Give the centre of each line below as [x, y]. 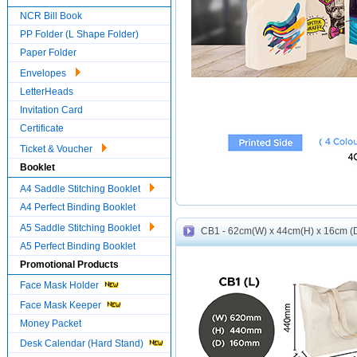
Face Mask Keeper [62, 305]
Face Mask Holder [61, 285]
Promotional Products [69, 265]
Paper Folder [48, 53]
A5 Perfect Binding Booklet [78, 246]
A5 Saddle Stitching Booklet [81, 228]
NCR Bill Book [51, 16]
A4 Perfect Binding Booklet [78, 207]
